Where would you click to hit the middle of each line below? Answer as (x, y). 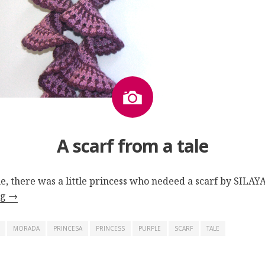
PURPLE (150, 228)
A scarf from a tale (132, 146)
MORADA (26, 228)
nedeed (168, 181)
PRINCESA (68, 228)
